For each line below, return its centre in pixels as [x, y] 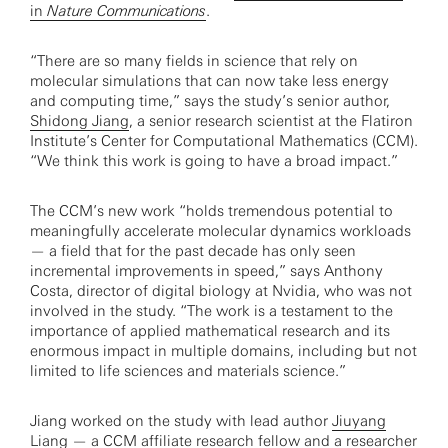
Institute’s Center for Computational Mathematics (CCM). [224, 141]
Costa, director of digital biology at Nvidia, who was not [221, 291]
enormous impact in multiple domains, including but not [223, 351]
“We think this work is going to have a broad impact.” [214, 161]
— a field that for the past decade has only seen [193, 251]
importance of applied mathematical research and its [210, 331]
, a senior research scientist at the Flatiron [271, 121]
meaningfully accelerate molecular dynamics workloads [220, 231]
